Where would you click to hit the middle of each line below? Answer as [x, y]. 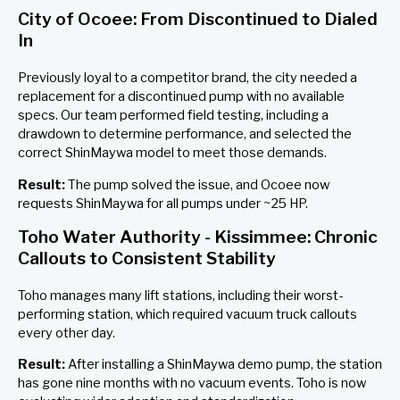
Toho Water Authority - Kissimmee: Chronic [198, 236]
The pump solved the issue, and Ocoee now [197, 184]
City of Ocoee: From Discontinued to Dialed [198, 19]
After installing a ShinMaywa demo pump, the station [224, 365]
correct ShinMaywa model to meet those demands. [172, 153]
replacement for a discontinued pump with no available [181, 97]
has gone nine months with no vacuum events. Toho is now [192, 383]
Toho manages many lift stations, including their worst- [180, 295]
